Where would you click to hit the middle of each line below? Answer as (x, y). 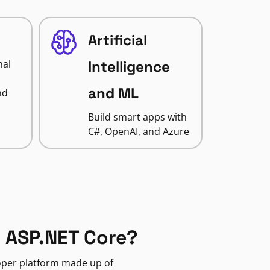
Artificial (117, 40)
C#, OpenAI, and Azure (138, 131)
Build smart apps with (137, 117)
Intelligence (129, 67)
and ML (113, 93)
